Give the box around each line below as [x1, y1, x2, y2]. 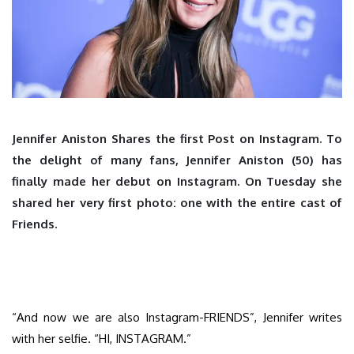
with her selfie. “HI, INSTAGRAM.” [12, 330, 191, 346]
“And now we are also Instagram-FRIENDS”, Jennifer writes [12, 309, 342, 325]
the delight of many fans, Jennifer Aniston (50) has [12, 152, 342, 168]
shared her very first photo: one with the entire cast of [12, 194, 342, 210]
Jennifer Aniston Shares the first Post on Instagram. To [12, 130, 342, 146]
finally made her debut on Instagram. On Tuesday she [12, 173, 342, 189]
